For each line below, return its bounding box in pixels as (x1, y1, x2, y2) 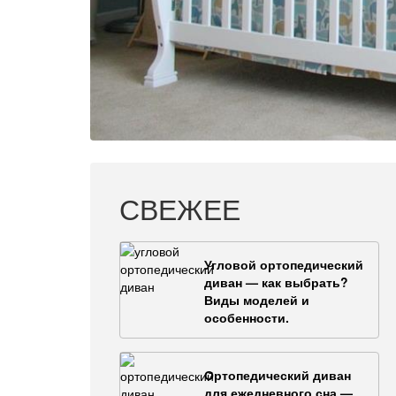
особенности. (204, 308, 289, 326)
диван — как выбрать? (204, 272, 348, 291)
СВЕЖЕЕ (119, 187, 240, 228)
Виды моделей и (204, 290, 309, 308)
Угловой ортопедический (204, 255, 363, 273)
